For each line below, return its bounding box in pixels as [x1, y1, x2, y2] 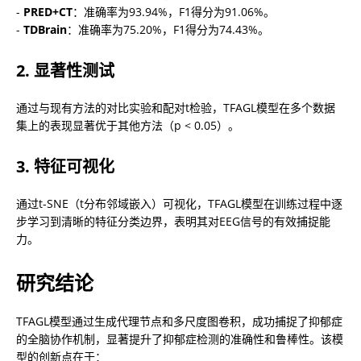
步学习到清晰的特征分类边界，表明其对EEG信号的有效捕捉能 [16, 213, 330, 229]
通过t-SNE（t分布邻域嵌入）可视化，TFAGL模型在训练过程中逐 [16, 195, 342, 211]
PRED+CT [23, 3, 73, 19]
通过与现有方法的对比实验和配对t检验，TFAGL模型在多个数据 [16, 99, 335, 115]
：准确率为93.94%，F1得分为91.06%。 [73, 3, 275, 19]
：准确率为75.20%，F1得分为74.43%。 [67, 21, 269, 37]
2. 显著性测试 [16, 59, 114, 81]
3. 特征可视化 [16, 155, 114, 177]
